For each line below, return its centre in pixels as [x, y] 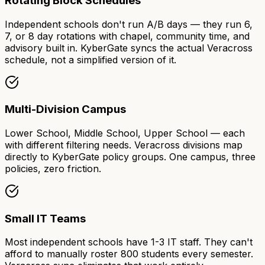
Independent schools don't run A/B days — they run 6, [129, 24]
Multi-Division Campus [65, 109]
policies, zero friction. [53, 168]
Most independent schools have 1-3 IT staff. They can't [129, 242]
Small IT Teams [45, 218]
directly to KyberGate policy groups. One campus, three [130, 156]
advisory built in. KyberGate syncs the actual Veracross [129, 48]
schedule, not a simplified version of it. [91, 59]
